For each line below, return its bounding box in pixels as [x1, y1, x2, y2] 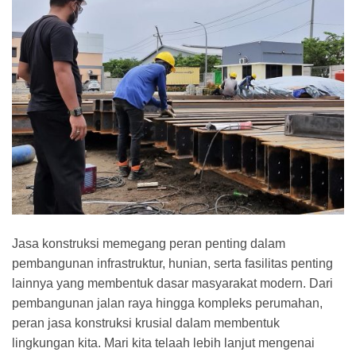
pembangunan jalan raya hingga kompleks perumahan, [12, 296, 323, 310]
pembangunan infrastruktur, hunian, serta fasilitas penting [12, 256, 333, 270]
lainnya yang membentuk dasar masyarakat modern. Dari [12, 276, 333, 290]
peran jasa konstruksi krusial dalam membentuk [12, 315, 280, 330]
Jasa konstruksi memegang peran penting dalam [12, 236, 285, 250]
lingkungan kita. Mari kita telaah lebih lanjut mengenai [12, 335, 315, 350]
